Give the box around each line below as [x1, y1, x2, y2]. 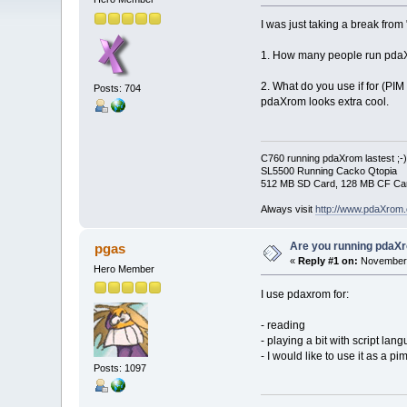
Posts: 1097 [94, 362, 147, 374]
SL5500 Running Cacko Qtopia [260, 164, 397, 176]
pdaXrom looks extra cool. [260, 95, 389, 109]
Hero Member [94, 263, 155, 274]
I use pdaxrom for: [260, 287, 349, 301]
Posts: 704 [94, 82, 142, 94]
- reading [260, 318, 305, 332]
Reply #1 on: [298, 254, 359, 266]
